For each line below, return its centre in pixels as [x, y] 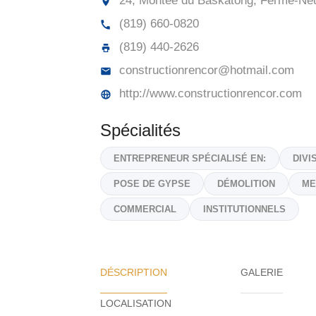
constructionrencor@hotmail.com [205, 70]
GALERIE [262, 272]
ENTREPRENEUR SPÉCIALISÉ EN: [190, 158]
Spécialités [140, 130]
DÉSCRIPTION [134, 272]
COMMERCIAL [145, 209]
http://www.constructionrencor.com [209, 93]
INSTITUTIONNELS [244, 209]
